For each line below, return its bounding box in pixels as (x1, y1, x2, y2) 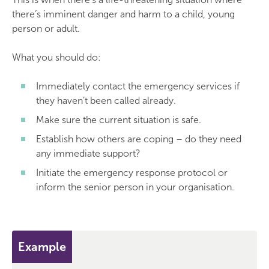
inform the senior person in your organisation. (36, 181, 234, 193)
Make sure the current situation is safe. (36, 114, 201, 125)
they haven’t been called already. (36, 95, 176, 106)
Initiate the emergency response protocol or (36, 167, 228, 178)
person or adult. (12, 23, 80, 34)
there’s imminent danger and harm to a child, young (12, 8, 235, 20)
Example (18, 239, 66, 254)
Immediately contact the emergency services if (36, 80, 240, 92)
